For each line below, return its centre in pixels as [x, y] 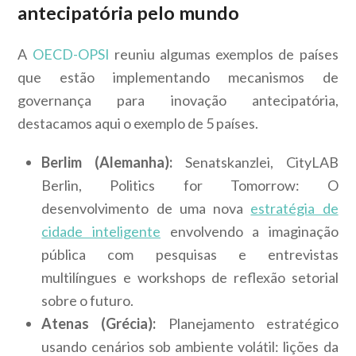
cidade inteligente [101, 232]
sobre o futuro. [88, 301]
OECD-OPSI [71, 54]
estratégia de [294, 209]
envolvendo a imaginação [249, 232]
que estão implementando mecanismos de [178, 77]
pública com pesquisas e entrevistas [190, 255]
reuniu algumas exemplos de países [224, 54]
